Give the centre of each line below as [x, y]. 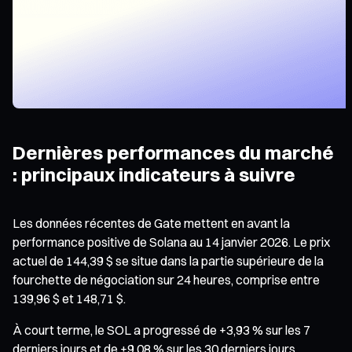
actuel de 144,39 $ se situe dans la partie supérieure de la [168, 260]
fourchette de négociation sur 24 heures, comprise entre [166, 279]
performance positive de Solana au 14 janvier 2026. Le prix [171, 242]
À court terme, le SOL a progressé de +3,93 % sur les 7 [161, 330]
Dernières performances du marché [173, 152]
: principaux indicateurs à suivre [154, 174]
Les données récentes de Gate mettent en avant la [151, 223]
